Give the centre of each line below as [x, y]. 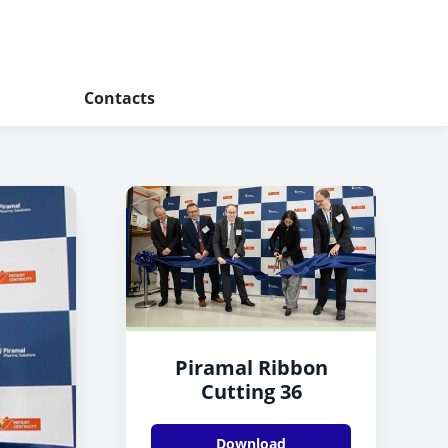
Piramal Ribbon [251, 367]
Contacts [119, 98]
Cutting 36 [251, 391]
